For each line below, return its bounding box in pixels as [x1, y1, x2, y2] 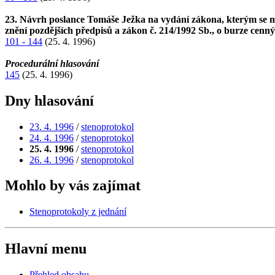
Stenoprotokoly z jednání [29, 206, 126, 217]
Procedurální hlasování [5, 58, 99, 69]
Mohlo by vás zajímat [5, 177, 141, 194]
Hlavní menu [5, 241, 87, 257]
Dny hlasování [5, 92, 94, 109]
